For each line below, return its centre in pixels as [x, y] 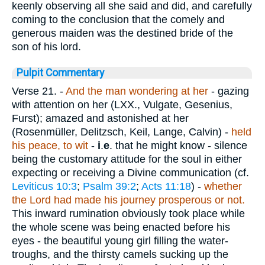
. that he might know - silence [178, 145]
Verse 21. [34, 91]
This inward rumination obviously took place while [128, 213]
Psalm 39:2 [109, 186]
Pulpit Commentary [60, 72]
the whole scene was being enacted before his [121, 227]
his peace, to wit [50, 145]
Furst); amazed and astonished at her [100, 118]
